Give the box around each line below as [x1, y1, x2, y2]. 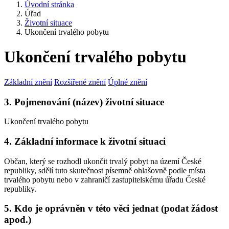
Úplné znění [108, 77, 147, 86]
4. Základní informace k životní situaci [4, 136, 166, 147]
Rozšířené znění [54, 77, 106, 86]
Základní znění [4, 77, 52, 86]
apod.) [4, 214, 31, 225]
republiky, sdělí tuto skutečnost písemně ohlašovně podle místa [4, 166, 205, 175]
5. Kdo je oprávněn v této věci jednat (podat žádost [4, 203, 218, 214]
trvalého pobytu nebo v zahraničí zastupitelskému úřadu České [4, 175, 205, 184]
